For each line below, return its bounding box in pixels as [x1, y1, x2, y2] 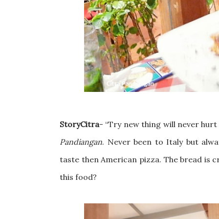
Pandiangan [60, 137, 102, 147]
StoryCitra [60, 119, 99, 129]
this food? [60, 172, 97, 182]
